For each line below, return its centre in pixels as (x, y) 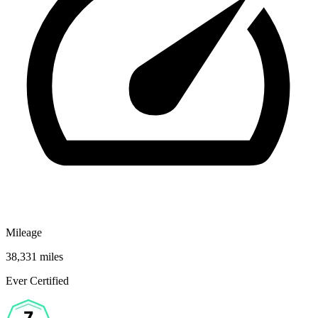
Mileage (24, 232)
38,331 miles (34, 256)
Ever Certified (37, 280)
